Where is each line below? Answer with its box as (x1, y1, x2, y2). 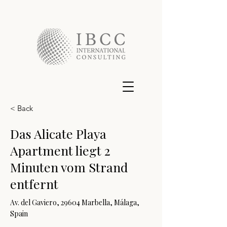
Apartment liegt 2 (10, 142, 110, 159)
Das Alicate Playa (10, 125, 106, 142)
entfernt (10, 175, 58, 192)
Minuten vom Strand (10, 159, 128, 175)
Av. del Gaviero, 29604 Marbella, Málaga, (10, 198, 139, 207)
